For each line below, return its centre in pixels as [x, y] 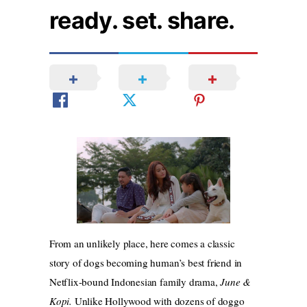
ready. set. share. [142, 20]
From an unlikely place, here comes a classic [142, 244]
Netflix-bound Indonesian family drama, [135, 282]
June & [236, 282]
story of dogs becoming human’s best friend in [146, 263]
